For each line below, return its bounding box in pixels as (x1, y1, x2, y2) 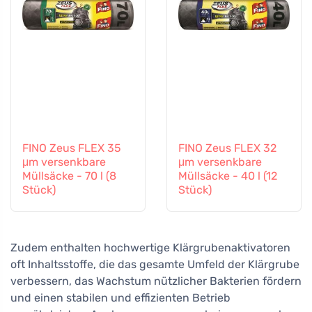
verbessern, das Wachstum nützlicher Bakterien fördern (10, 274, 302, 288)
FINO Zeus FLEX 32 (178, 141, 276, 155)
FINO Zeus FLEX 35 (22, 141, 121, 155)
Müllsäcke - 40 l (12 (178, 169, 277, 183)
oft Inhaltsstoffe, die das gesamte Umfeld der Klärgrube (10, 257, 299, 271)
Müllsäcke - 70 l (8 (22, 169, 116, 183)
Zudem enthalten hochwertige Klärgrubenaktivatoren (10, 240, 290, 254)
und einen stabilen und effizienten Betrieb (10, 290, 231, 304)
